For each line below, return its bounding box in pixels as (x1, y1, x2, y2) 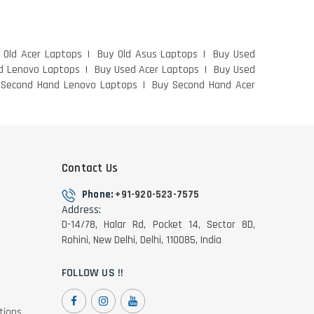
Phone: (82, 188, 116, 202)
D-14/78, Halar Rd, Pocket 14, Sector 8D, (62, 218, 255, 232)
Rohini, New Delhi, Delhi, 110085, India (62, 233, 221, 247)
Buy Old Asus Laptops (97, 47, 198, 62)
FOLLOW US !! (62, 266, 124, 281)
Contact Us (62, 161, 118, 177)
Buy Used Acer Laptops (94, 62, 200, 78)
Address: (62, 203, 102, 218)
